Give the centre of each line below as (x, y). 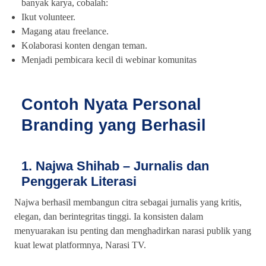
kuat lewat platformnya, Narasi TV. (80, 245)
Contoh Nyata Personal (111, 105)
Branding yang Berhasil (114, 126)
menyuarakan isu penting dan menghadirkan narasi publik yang (133, 231)
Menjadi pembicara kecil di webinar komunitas (109, 60)
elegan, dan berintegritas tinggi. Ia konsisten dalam (109, 217)
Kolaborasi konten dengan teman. (84, 46)
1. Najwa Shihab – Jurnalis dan (115, 166)
